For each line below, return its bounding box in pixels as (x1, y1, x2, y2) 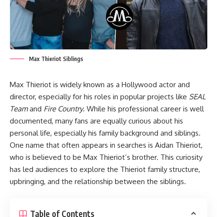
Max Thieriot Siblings (29, 55, 83, 62)
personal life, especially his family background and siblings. (10, 128, 201, 138)
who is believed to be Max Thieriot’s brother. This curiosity (10, 152, 202, 162)
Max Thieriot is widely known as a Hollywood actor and (10, 79, 190, 89)
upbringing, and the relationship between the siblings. (10, 176, 186, 186)
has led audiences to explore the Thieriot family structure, (10, 164, 200, 174)
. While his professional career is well (83, 104, 204, 113)
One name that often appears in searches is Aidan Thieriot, (10, 140, 202, 150)
